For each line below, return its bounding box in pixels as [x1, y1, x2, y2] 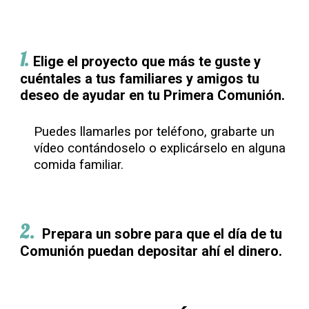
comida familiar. [34, 157, 128, 172]
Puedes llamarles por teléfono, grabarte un [34, 124, 275, 139]
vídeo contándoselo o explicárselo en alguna [34, 141, 286, 156]
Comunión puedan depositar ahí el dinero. [20, 243, 283, 259]
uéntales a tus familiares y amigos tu [28, 70, 260, 87]
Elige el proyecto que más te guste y [33, 53, 261, 70]
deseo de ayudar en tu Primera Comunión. [20, 87, 289, 103]
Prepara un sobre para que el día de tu [42, 226, 283, 242]
